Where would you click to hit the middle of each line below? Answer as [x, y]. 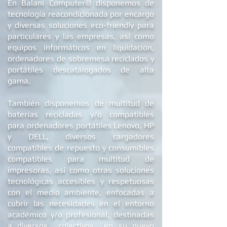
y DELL [27, 137]
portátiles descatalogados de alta [81, 70]
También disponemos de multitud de [81, 103]
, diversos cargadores [100, 137]
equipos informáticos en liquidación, [81, 47]
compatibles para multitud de [81, 159]
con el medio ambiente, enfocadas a [81, 192]
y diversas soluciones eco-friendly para [81, 25]
